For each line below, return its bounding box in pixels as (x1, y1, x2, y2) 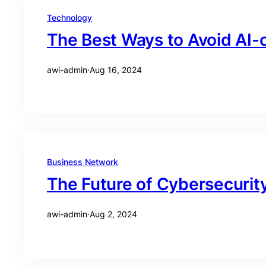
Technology (47, 12, 92, 23)
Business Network (47, 157, 118, 167)
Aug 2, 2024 (90, 209, 137, 219)
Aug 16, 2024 (90, 65, 142, 75)
